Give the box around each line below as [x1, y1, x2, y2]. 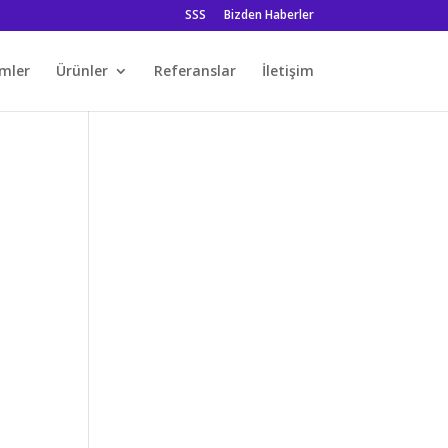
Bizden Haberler [223, 6, 314, 23]
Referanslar [153, 61, 236, 80]
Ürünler [55, 61, 108, 80]
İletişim [261, 61, 314, 80]
